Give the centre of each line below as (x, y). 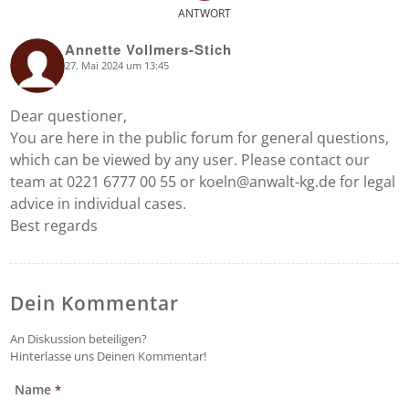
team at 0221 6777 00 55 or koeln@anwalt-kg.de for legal (203, 182)
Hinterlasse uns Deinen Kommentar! (109, 356)
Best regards (54, 226)
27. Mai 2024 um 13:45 (117, 65)
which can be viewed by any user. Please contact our (190, 160)
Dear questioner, (69, 116)
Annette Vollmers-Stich (149, 49)
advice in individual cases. (99, 204)
